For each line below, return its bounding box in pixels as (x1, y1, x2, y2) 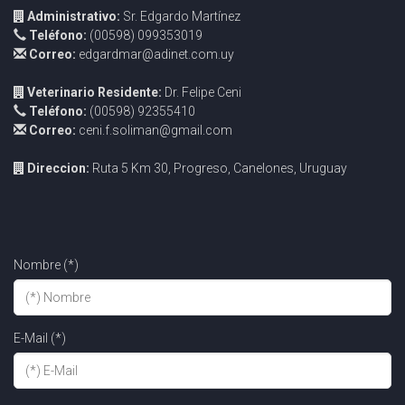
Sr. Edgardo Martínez (123, 9, 240, 24)
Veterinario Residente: (27, 85, 162, 100)
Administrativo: (27, 9, 123, 24)
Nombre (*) (14, 258, 79, 273)
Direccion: (27, 161, 89, 176)
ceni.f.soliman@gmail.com (76, 123, 232, 138)
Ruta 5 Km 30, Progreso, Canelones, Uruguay (89, 161, 347, 176)
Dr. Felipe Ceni (162, 85, 241, 100)
